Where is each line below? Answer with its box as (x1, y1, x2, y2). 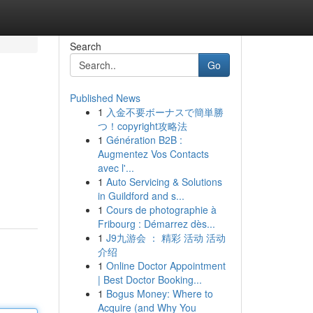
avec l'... (97, 161, 134, 175)
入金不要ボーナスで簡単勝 (105, 105, 224, 119)
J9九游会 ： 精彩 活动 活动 (105, 231, 226, 245)
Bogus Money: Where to (105, 286, 213, 300)
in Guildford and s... (97, 189, 184, 203)
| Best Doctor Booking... (97, 272, 202, 286)
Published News (69, 91, 140, 105)
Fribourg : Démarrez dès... (97, 217, 215, 231)
